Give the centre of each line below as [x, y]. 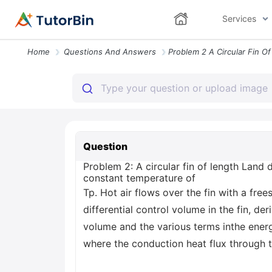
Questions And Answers [110, 52]
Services [239, 19]
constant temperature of [139, 178]
